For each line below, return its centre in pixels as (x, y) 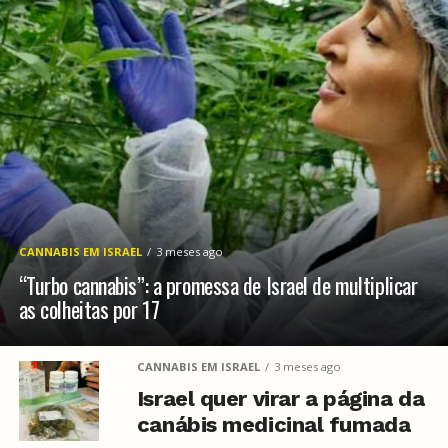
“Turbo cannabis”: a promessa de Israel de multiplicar (218, 285)
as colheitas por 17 (89, 309)
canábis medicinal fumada (273, 424)
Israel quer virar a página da (280, 398)
